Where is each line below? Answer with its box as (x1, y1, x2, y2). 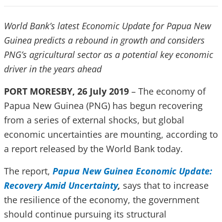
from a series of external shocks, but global (4, 114, 184, 126)
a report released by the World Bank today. (4, 143, 183, 155)
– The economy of (129, 85, 206, 97)
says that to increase (120, 179, 209, 191)
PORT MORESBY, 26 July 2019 (4, 85, 129, 97)
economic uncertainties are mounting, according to (4, 128, 218, 140)
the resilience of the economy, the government (4, 194, 199, 206)
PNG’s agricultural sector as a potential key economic (4, 49, 213, 60)
